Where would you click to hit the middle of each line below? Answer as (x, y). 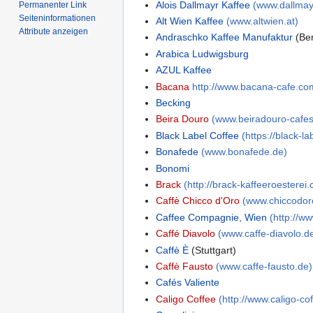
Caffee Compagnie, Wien (212, 217)
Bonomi (173, 168)
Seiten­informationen (58, 18)
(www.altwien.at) (263, 21)
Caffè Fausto (185, 266)
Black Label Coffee (198, 135)
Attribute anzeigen (54, 31)
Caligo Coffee (186, 299)
